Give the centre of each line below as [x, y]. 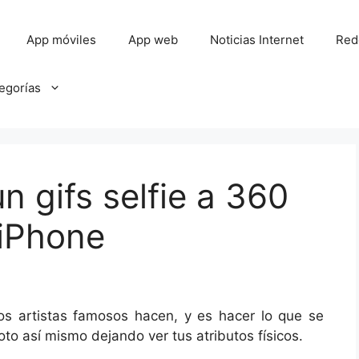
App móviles [62, 40]
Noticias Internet [257, 40]
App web [153, 40]
